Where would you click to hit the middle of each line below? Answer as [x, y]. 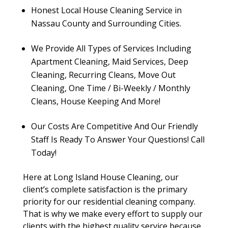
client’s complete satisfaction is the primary [105, 189]
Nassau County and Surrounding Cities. [106, 23]
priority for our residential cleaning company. [109, 202]
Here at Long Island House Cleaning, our [101, 177]
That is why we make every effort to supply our [112, 214]
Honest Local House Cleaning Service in [106, 10]
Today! [44, 153]
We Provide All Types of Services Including [111, 48]
